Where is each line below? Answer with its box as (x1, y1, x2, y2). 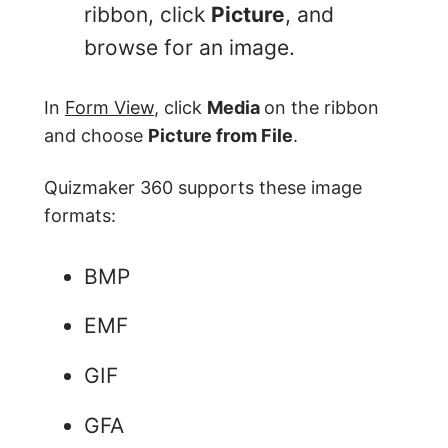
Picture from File (148, 124, 293, 146)
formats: (44, 204, 116, 226)
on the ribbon (264, 96, 379, 118)
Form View (65, 96, 154, 118)
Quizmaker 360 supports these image (44, 176, 362, 198)
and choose (44, 124, 148, 146)
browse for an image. (84, 34, 295, 60)
